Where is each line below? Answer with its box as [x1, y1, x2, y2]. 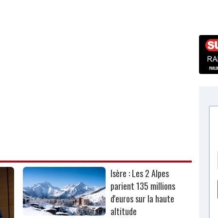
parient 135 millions [110, 180, 176, 193]
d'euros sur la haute [110, 192, 175, 205]
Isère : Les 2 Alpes [110, 167, 169, 180]
